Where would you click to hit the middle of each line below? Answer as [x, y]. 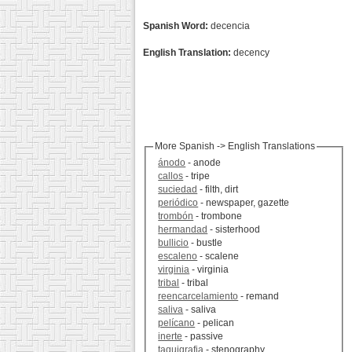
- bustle [206, 243]
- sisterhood [234, 230]
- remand [259, 297]
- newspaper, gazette [244, 203]
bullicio [174, 243]
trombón [176, 216]
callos [171, 176]
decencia [229, 26]
